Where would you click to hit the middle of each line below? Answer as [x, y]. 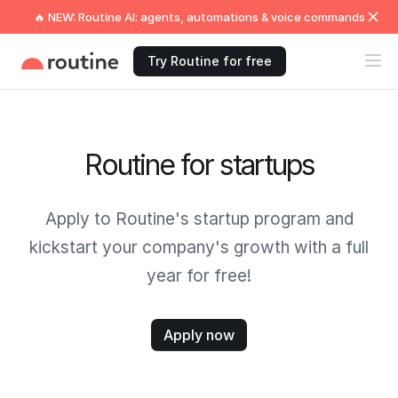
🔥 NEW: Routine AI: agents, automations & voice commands [199, 17]
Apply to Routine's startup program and [199, 219]
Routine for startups [199, 165]
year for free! [199, 276]
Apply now [199, 335]
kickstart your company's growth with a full [199, 247]
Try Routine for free [210, 61]
